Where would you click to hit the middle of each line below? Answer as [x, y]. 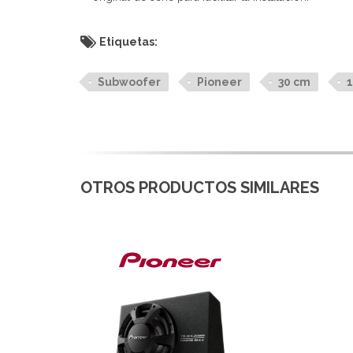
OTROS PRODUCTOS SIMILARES [200, 187]
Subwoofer [129, 82]
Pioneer [219, 82]
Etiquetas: [128, 41]
